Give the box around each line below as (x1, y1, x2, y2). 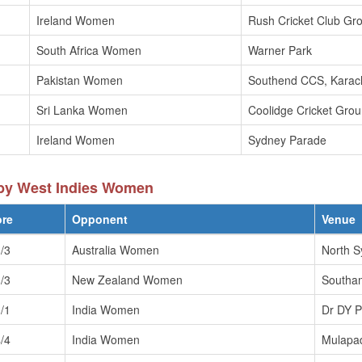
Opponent (72, 211, 128, 227)
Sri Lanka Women (36, 102, 128, 118)
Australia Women (72, 242, 159, 258)
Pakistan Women (36, 72, 123, 88)
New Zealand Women (72, 271, 183, 288)
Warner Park (248, 42, 312, 58)
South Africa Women (36, 42, 141, 58)
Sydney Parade (248, 132, 326, 148)
